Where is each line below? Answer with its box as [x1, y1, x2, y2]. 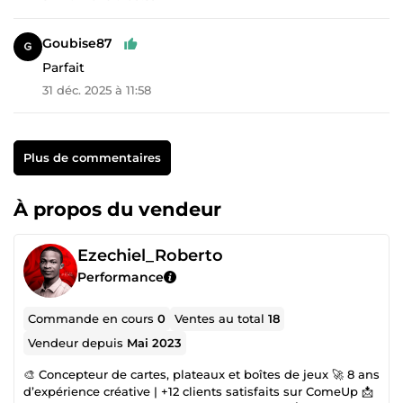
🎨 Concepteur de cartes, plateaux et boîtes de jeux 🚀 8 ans [23, 366, 380, 381]
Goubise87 [42, 35, 112, 52]
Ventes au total [175, 310, 269, 326]
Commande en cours [28, 310, 158, 326]
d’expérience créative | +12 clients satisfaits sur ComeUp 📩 [23, 383, 373, 399]
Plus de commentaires [22, 149, 161, 165]
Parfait [42, 58, 85, 76]
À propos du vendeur [13, 197, 221, 220]
